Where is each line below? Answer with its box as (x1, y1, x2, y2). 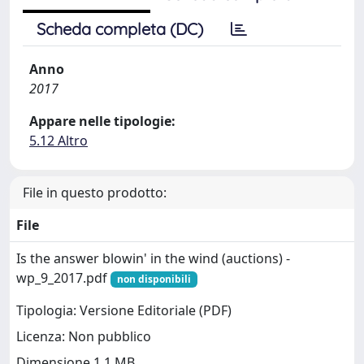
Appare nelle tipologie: (29, 112, 175, 130)
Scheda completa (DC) (37, 19, 203, 39)
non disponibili (116, 272, 191, 286)
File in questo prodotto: (23, 184, 167, 201)
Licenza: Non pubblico (16, 327, 151, 346)
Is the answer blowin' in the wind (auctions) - (16, 249, 290, 267)
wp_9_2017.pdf (16, 269, 110, 287)
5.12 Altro (29, 132, 88, 149)
